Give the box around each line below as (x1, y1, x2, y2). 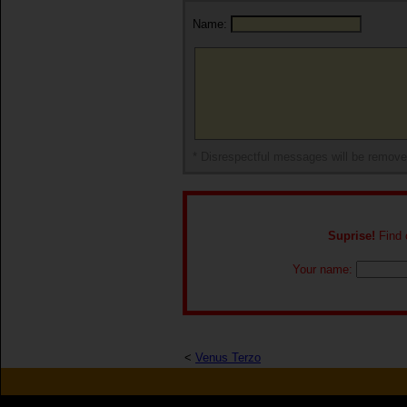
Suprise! (327, 229, 375, 243)
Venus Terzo (195, 351, 261, 364)
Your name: (292, 263, 356, 276)
